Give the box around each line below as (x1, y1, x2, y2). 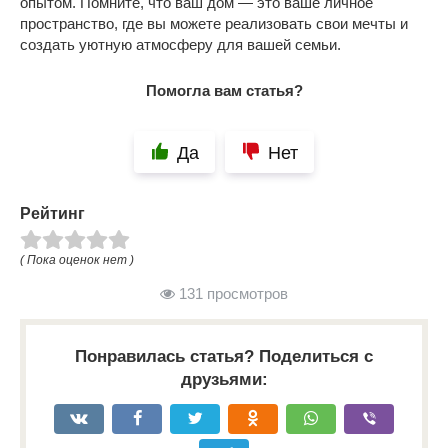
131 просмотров (175, 284, 288, 302)
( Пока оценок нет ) (20, 252, 134, 267)
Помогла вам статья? (145, 81, 303, 99)
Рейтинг (20, 204, 85, 222)
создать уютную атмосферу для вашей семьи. (20, 35, 341, 53)
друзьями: (180, 369, 268, 389)
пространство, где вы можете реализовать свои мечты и (20, 14, 408, 32)
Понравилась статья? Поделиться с (75, 346, 373, 366)
